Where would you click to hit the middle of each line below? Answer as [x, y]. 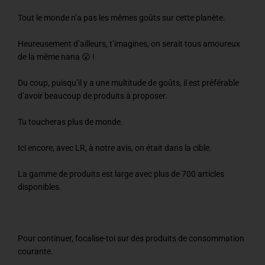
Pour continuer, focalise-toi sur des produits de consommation [131, 239]
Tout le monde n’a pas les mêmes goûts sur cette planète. [122, 18]
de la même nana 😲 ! [56, 57]
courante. [35, 252]
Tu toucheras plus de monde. [70, 122]
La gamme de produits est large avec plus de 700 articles [121, 174]
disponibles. [40, 187]
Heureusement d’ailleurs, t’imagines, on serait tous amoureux [129, 44]
